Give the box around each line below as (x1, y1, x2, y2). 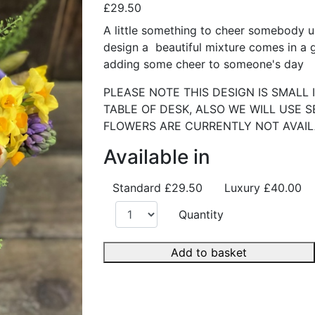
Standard (112, 180, 165, 195)
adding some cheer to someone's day (103, 56, 307, 71)
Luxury (224, 180, 264, 195)
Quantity (179, 207, 224, 221)
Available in (103, 144, 210, 169)
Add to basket (171, 245, 247, 259)
